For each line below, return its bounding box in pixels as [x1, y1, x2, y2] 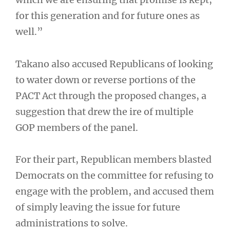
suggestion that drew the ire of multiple [15, 105, 194, 118]
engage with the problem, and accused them [15, 185, 214, 197]
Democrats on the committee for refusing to [15, 169, 214, 181]
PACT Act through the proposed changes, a [15, 89, 206, 102]
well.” [15, 26, 43, 37]
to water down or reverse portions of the [15, 73, 196, 86]
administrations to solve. [15, 217, 128, 229]
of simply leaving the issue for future [15, 201, 180, 213]
